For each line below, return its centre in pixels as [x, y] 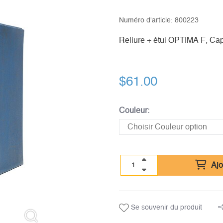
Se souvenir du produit [165, 208]
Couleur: [134, 111]
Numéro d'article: [147, 20]
